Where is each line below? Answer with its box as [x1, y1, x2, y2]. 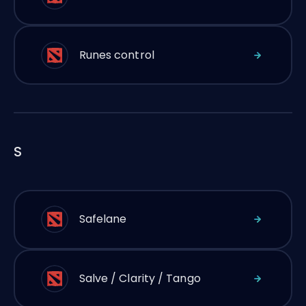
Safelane [79, 211, 127, 227]
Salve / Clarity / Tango [79, 270, 201, 286]
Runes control [79, 46, 154, 63]
